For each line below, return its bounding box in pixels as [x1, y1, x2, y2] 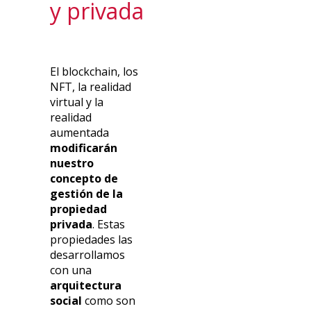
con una [50, 262, 92, 278]
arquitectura [50, 278, 122, 294]
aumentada [50, 125, 110, 141]
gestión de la [50, 186, 124, 202]
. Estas [92, 217, 126, 233]
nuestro [50, 155, 94, 171]
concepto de [50, 171, 119, 187]
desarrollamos [50, 247, 126, 263]
